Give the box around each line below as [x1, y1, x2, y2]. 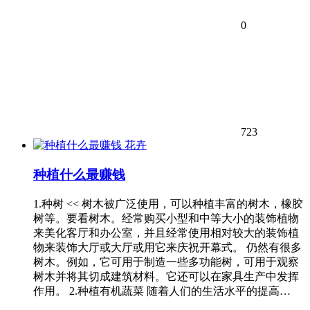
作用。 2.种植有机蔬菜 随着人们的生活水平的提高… [33, 284, 291, 297]
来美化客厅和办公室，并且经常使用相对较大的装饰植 [33, 226, 299, 239]
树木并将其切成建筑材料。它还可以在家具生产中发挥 [33, 270, 299, 282]
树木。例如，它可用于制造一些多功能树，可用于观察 [33, 255, 299, 268]
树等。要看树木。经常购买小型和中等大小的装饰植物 [33, 212, 299, 224]
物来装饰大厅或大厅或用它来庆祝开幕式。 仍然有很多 [33, 241, 302, 253]
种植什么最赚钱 [33, 167, 125, 183]
